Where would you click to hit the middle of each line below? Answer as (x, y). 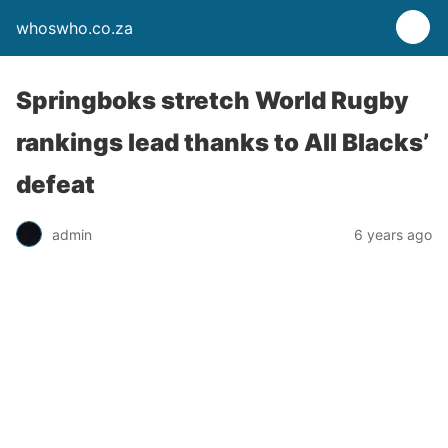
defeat (55, 184)
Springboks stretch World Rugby (212, 100)
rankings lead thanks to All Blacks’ (222, 142)
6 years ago (393, 234)
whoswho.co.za (74, 28)
